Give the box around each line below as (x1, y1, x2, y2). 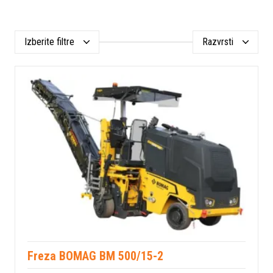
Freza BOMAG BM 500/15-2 (27, 249, 163, 264)
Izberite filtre (24, 36, 74, 48)
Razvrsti (202, 36, 233, 48)
